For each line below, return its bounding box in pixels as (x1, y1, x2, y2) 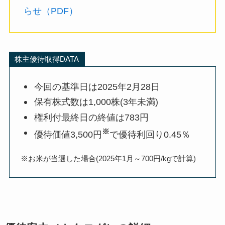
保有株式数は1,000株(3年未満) (34, 97, 159, 107)
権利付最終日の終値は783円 (34, 112, 149, 123)
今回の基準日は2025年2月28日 (34, 81, 160, 92)
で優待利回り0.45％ (109, 130, 191, 140)
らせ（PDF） (23, 6, 78, 16)
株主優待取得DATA (15, 55, 79, 64)
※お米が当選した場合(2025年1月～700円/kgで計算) (21, 155, 196, 163)
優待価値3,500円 (34, 130, 102, 140)
